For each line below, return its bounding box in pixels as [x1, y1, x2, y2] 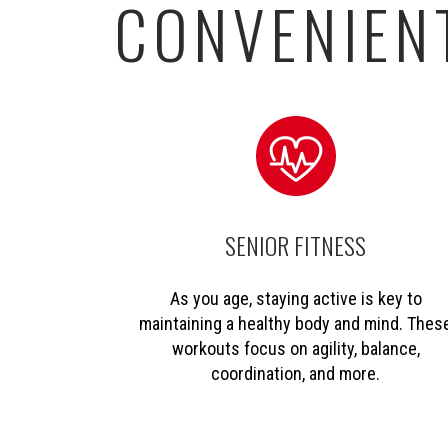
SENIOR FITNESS [225, 226, 367, 263]
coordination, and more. [211, 362, 381, 384]
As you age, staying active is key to [169, 287, 422, 309]
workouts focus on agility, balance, [171, 337, 420, 359]
